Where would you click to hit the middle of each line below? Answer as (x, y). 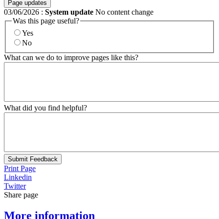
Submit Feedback (33, 159)
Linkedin (18, 177)
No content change (123, 12)
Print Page (20, 169)
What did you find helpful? (45, 108)
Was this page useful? (46, 21)
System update (69, 12)
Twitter (15, 186)
